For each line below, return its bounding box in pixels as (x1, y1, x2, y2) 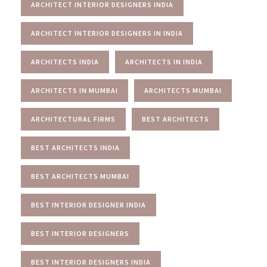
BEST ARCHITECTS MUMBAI (31, 171, 129, 181)
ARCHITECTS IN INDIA (125, 57, 203, 66)
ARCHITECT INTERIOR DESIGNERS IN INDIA (31, 28, 183, 38)
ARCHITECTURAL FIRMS (31, 114, 116, 123)
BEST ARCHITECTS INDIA (31, 142, 120, 152)
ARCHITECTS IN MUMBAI (31, 85, 118, 95)
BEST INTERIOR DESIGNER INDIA (31, 200, 146, 209)
